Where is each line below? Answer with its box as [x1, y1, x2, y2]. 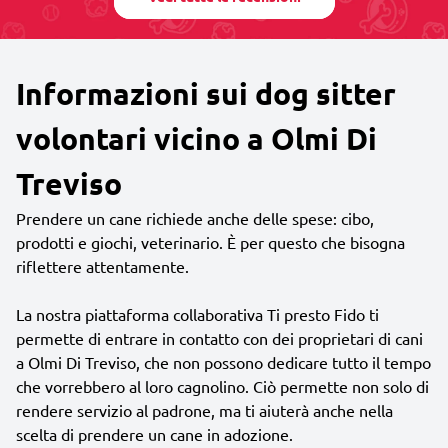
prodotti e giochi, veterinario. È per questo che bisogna [16, 231, 405, 252]
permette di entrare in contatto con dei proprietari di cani [16, 327, 423, 348]
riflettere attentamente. [16, 255, 189, 276]
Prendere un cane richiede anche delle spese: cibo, [16, 207, 374, 228]
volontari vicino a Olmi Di [16, 119, 377, 157]
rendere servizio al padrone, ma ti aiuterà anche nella [16, 399, 393, 420]
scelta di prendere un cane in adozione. [16, 423, 293, 444]
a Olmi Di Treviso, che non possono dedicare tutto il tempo [16, 351, 431, 372]
